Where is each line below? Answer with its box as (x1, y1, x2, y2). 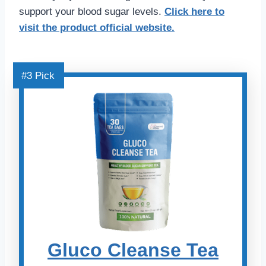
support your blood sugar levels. (19, 6, 164, 18)
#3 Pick (21, 70, 55, 82)
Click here (164, 6, 212, 18)
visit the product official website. (19, 22, 175, 34)
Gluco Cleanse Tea (47, 239, 218, 261)
